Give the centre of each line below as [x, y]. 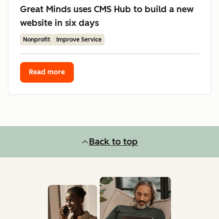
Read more [47, 72]
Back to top [113, 142]
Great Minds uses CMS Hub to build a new [107, 9]
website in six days [59, 23]
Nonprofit [37, 40]
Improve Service [79, 40]
